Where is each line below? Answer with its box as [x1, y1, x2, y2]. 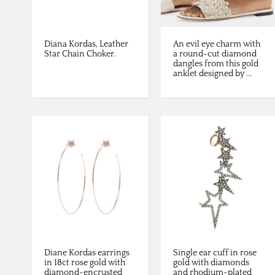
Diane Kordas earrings [44, 248, 130, 258]
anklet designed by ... [173, 69, 252, 79]
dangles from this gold [173, 59, 258, 69]
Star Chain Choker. [44, 49, 116, 60]
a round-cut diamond [173, 49, 257, 60]
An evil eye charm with [173, 39, 260, 50]
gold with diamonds [173, 258, 249, 268]
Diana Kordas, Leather [44, 39, 128, 50]
